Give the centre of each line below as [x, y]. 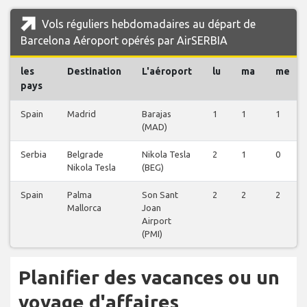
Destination [94, 72]
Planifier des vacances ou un [149, 278]
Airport [157, 221]
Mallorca [84, 208]
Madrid [82, 114]
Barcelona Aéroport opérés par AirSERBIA [124, 41]
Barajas [157, 114]
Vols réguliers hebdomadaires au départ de [147, 24]
